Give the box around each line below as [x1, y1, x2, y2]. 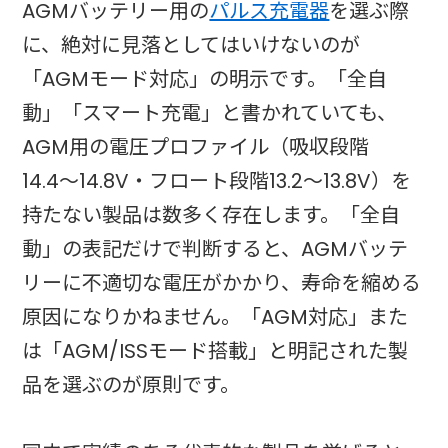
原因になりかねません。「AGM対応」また [22, 302, 409, 331]
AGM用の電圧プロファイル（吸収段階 [22, 132, 370, 161]
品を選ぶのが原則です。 [22, 370, 241, 399]
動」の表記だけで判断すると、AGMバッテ [22, 234, 409, 263]
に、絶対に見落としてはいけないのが [22, 30, 361, 59]
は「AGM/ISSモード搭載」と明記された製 [22, 336, 409, 365]
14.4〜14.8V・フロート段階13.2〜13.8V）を [22, 166, 412, 195]
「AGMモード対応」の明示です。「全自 [22, 64, 388, 93]
